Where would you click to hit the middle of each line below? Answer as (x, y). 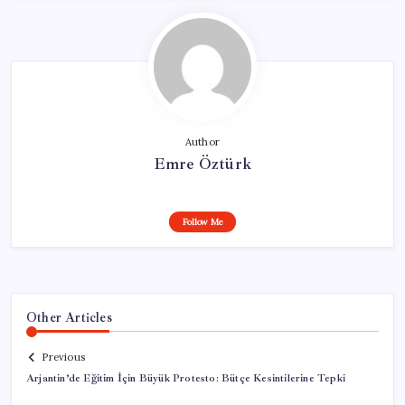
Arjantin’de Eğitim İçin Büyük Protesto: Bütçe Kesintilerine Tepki (186, 379)
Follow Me (202, 221)
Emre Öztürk (202, 163)
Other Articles (69, 317)
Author (202, 141)
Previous (63, 358)
